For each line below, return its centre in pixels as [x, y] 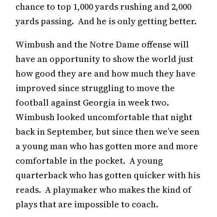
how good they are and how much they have [106, 74]
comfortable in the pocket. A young [89, 161]
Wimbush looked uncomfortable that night [104, 117]
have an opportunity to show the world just [104, 59]
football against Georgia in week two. [93, 103]
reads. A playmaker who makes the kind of [103, 190]
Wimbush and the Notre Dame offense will [102, 45]
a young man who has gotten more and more [108, 146]
